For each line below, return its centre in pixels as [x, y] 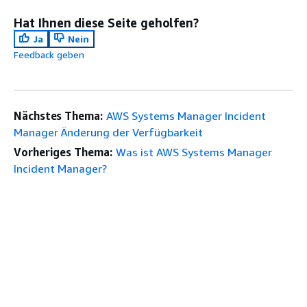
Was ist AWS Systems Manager [194, 152]
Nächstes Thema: [58, 115]
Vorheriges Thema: [63, 152]
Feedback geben [49, 54]
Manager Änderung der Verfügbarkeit [108, 132]
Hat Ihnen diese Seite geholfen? [106, 22]
